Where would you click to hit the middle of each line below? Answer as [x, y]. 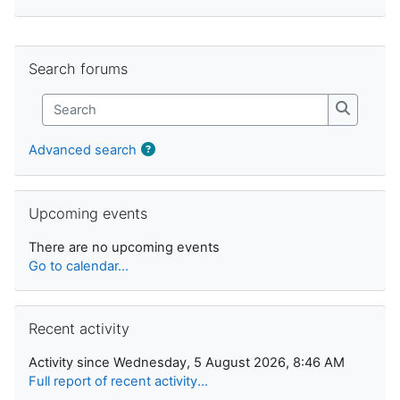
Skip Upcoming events [83, 198]
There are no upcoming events [124, 247]
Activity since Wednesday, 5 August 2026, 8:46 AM [187, 362]
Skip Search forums [73, 53]
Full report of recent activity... [118, 381]
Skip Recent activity [73, 313]
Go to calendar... [79, 266]
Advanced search [83, 150]
